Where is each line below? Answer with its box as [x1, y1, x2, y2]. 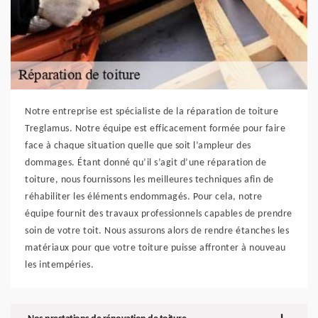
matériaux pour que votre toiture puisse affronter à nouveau [25, 243, 286, 253]
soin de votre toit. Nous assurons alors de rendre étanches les [25, 226, 289, 236]
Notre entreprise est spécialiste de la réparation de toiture [25, 106, 278, 117]
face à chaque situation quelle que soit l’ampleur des [25, 141, 251, 151]
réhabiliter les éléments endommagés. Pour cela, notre [25, 192, 263, 202]
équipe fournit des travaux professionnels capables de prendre [25, 209, 292, 219]
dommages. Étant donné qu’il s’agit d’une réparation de [25, 158, 266, 168]
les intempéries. [25, 260, 94, 270]
